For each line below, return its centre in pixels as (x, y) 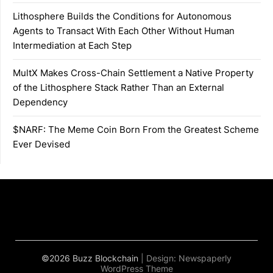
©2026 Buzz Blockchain (91, 258)
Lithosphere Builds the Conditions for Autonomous (122, 16)
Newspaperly (205, 258)
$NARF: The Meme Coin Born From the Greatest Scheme (136, 129)
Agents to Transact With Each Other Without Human (124, 30)
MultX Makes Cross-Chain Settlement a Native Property (133, 73)
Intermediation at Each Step (72, 45)
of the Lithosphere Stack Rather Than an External (119, 87)
